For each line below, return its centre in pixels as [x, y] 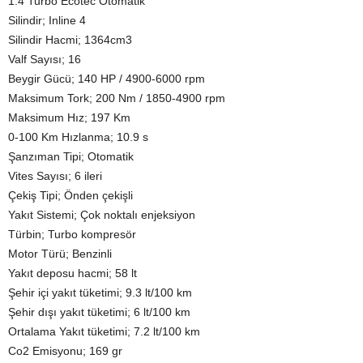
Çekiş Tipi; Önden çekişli [70, 196]
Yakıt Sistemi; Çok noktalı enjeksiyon [102, 215]
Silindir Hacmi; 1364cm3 [70, 40]
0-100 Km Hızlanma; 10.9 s [78, 137]
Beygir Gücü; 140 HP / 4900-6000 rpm [107, 79]
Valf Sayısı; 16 [45, 60]
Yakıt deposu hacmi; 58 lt [73, 273]
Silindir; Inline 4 [47, 21]
